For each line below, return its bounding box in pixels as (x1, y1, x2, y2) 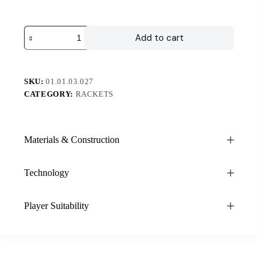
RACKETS (75, 89, 114, 99)
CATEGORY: (24, 89, 76, 99)
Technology (24, 168, 69, 178)
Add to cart (134, 32, 184, 44)
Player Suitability (24, 201, 89, 211)
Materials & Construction (24, 134, 119, 145)
